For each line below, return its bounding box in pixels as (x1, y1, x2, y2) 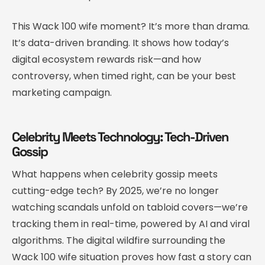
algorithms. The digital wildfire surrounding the (12, 233, 225, 247)
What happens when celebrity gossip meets (12, 167, 218, 181)
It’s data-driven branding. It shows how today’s (12, 35, 229, 50)
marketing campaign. (12, 85, 112, 99)
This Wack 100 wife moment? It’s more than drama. (12, 19, 250, 33)
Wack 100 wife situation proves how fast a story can (12, 250, 251, 264)
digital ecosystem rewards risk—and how (12, 52, 201, 66)
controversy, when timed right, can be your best (12, 69, 236, 83)
